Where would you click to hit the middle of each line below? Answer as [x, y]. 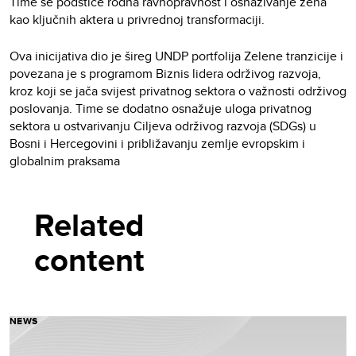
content [90, 260]
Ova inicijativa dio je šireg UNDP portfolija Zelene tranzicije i [176, 56]
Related [93, 225]
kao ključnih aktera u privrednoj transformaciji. [137, 19]
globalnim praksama [66, 161]
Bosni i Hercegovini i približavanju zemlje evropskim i [157, 143]
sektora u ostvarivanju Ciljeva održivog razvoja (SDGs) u [163, 126]
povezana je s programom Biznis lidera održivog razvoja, [165, 73]
